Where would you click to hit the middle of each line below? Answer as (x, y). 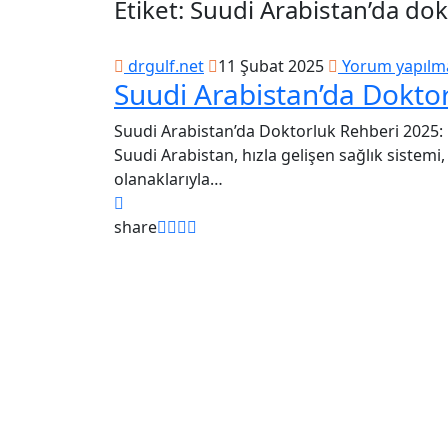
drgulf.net (164, 66)
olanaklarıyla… (168, 179)
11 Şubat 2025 (271, 66)
